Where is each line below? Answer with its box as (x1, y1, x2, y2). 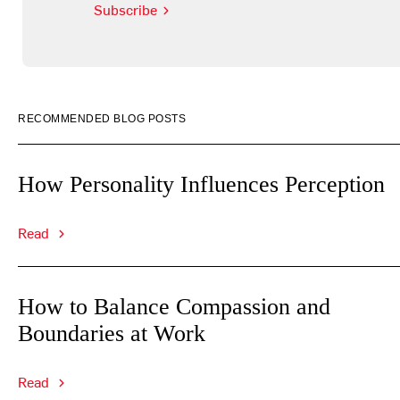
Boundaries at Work (18, 321, 205, 346)
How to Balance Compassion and (18, 294, 330, 320)
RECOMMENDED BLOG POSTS (18, 112, 186, 125)
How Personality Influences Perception (18, 171, 385, 197)
